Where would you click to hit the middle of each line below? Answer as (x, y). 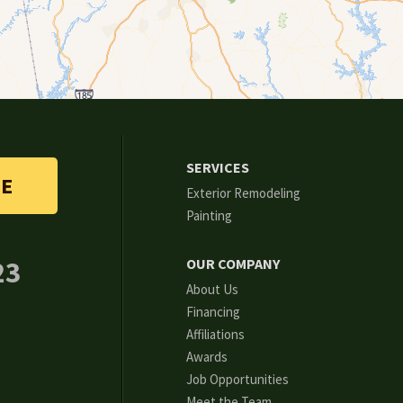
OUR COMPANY (233, 264)
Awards (206, 357)
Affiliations (215, 335)
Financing (213, 312)
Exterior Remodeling (243, 193)
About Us (212, 290)
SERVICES (217, 168)
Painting (209, 216)
